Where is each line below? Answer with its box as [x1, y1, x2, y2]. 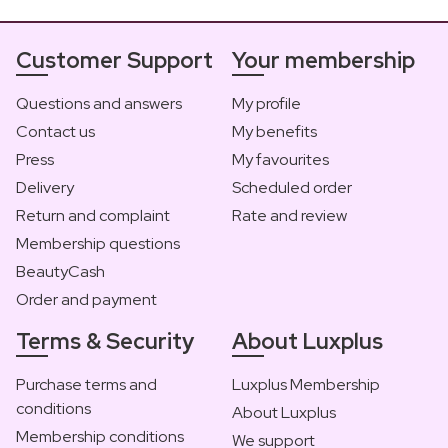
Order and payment [16, 289, 157, 311]
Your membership [232, 46, 415, 76]
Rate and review [232, 205, 347, 227]
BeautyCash [16, 261, 105, 283]
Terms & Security [16, 327, 194, 357]
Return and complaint [16, 205, 170, 227]
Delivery [16, 177, 74, 199]
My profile [232, 93, 301, 115]
